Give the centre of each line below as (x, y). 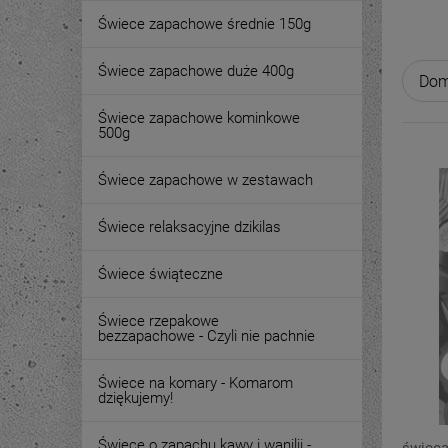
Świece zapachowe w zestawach (205, 180)
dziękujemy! (135, 398)
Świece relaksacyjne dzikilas (189, 227)
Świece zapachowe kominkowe (199, 118)
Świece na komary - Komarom (195, 383)
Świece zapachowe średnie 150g (204, 24)
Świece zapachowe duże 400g (196, 71)
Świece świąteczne (160, 274)
